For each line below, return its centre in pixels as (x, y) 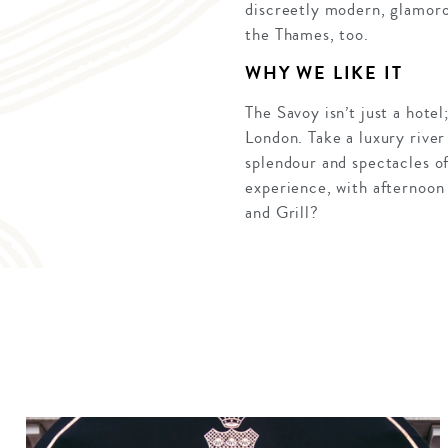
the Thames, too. (307, 35)
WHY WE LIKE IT (324, 73)
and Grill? (282, 213)
